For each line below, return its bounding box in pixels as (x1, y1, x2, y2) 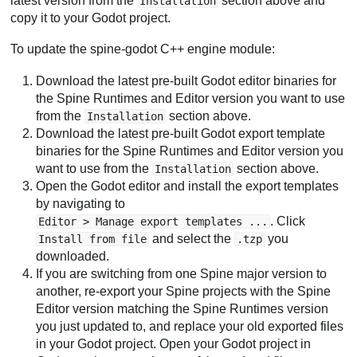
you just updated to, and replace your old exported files (36, 319, 344, 333)
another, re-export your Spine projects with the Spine (36, 284, 331, 298)
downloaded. (36, 249, 110, 263)
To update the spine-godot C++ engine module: (10, 42, 276, 57)
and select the (149, 231, 235, 245)
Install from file (38, 232, 147, 245)
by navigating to (36, 196, 126, 210)
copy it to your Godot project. (10, 10, 171, 25)
